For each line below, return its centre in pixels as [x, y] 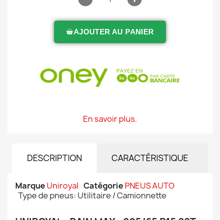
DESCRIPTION [55, 158]
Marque [30, 186]
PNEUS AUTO [150, 186]
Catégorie [103, 186]
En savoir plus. [110, 119]
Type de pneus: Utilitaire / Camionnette [92, 195]
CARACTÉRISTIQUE [150, 158]
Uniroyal [63, 186]
